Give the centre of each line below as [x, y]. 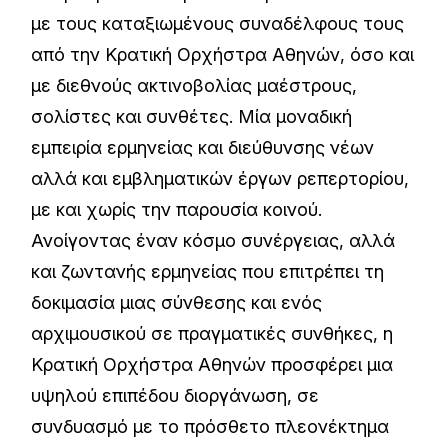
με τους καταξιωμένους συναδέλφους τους [218, 23]
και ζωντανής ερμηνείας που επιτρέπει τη [208, 271]
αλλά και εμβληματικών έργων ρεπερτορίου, [220, 178]
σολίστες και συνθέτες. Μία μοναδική [192, 116]
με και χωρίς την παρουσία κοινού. [177, 209]
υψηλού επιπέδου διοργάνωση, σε [175, 395]
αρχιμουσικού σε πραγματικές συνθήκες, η [212, 333]
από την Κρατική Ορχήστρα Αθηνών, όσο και [223, 54]
